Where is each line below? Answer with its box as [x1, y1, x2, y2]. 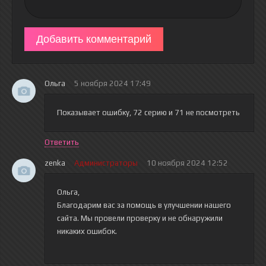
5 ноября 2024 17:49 [74, 79, 151, 88]
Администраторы [74, 159, 138, 167]
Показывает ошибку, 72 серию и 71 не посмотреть [57, 108, 242, 117]
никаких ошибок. [57, 227, 117, 236]
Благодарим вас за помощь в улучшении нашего [57, 201, 231, 210]
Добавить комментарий [36, 33, 151, 45]
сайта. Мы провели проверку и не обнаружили [57, 214, 223, 223]
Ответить [45, 138, 79, 147]
